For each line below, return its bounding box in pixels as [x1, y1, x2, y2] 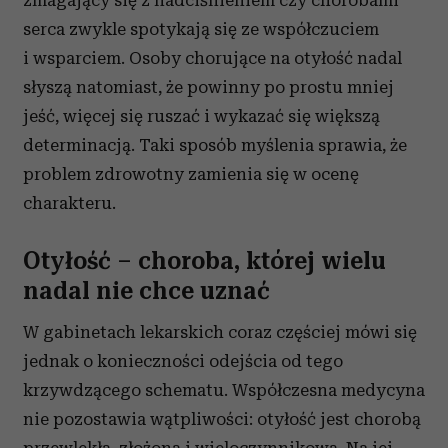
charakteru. [23, 193, 116, 214]
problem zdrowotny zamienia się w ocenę [23, 164, 359, 185]
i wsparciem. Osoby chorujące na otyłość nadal [23, 48, 402, 69]
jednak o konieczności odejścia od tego [23, 351, 343, 372]
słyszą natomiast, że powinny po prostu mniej [23, 77, 394, 98]
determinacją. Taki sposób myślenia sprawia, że [23, 135, 407, 156]
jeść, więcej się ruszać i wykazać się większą [23, 106, 380, 127]
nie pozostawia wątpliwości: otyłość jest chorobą [23, 409, 421, 430]
